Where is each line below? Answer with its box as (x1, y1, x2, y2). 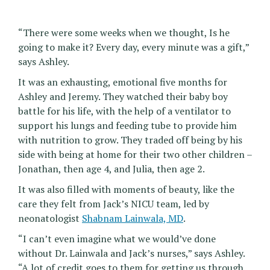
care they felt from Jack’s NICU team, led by (18, 197, 209, 211)
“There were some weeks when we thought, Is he (18, 26, 230, 40)
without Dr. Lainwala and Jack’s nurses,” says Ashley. (18, 246, 245, 260)
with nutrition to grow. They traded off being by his (18, 133, 242, 147)
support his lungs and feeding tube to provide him (18, 119, 237, 133)
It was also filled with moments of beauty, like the (18, 183, 234, 196)
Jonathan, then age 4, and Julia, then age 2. (18, 162, 205, 176)
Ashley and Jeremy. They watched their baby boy (18, 90, 228, 104)
